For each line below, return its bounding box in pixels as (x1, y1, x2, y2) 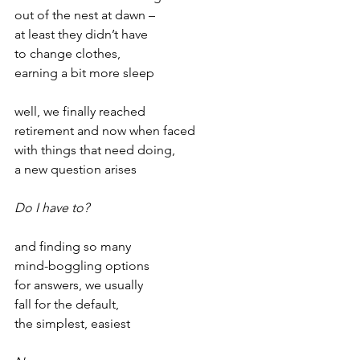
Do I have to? (14, 200, 89, 215)
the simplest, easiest (14, 316, 130, 331)
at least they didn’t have (14, 27, 148, 42)
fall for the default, (14, 297, 119, 312)
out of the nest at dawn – (14, 7, 155, 22)
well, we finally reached (14, 104, 145, 119)
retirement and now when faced (14, 123, 195, 138)
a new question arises (14, 162, 137, 177)
